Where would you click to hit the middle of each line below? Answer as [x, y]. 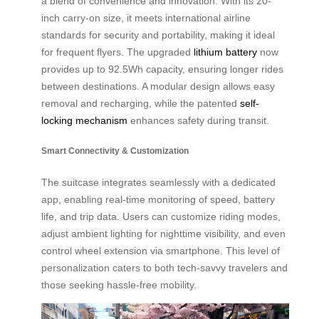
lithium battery [225, 52]
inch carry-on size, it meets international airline [146, 17]
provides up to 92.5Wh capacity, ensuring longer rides [162, 69]
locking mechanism [84, 120]
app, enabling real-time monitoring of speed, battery [158, 199]
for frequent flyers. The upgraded [117, 52]
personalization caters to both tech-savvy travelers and [164, 267]
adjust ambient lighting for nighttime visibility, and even [163, 233]
